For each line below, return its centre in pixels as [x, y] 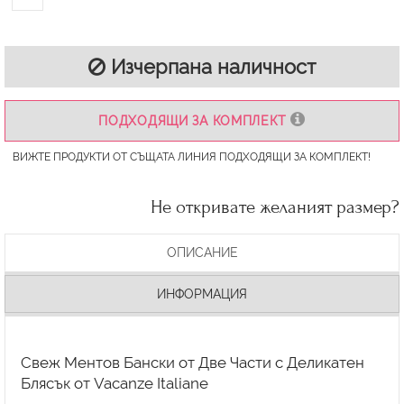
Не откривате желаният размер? [275, 207]
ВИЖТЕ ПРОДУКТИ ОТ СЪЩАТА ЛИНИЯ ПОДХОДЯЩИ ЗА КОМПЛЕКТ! [191, 156]
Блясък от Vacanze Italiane [114, 383]
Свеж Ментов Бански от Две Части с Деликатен [192, 362]
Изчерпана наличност [211, 67]
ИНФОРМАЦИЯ [202, 294]
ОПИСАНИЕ [202, 252]
